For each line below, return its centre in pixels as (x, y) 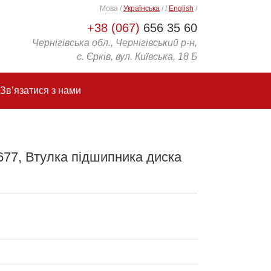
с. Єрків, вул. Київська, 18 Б (137, 57)
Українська (142, 8)
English (181, 8)
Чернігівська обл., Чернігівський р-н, (115, 43)
